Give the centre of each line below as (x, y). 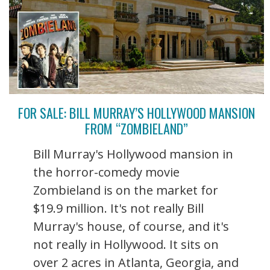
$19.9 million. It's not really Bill (118, 209)
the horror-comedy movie (106, 172)
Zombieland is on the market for (126, 190)
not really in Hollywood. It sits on (126, 245)
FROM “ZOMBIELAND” (137, 129)
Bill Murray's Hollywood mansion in (133, 154)
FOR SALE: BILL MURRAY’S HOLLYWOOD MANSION (137, 113)
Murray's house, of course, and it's (131, 227)
